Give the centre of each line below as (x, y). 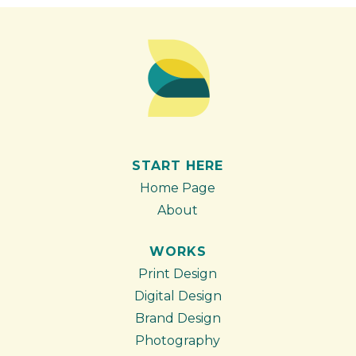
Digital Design (178, 296)
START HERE (178, 165)
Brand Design (178, 318)
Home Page (178, 188)
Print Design (178, 273)
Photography (178, 340)
